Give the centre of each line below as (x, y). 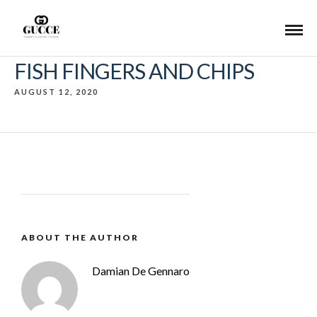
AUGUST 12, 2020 (56, 92)
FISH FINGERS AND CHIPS (134, 71)
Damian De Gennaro (141, 271)
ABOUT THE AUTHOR (80, 237)
